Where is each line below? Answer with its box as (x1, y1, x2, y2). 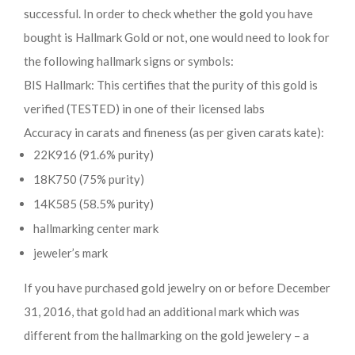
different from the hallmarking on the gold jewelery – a (24, 328, 309, 342)
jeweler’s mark (33, 246, 108, 260)
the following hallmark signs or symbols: (24, 54, 234, 68)
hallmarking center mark (33, 221, 158, 235)
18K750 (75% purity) (33, 172, 144, 186)
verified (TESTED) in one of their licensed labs (24, 101, 265, 116)
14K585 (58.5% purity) (33, 197, 154, 211)
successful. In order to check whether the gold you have (24, 6, 313, 21)
